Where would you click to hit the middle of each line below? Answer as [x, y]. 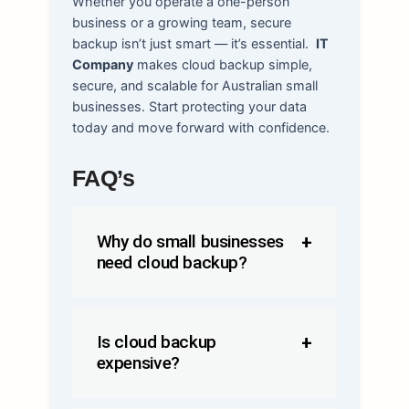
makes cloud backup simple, [222, 65]
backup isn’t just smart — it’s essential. [190, 44]
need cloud [140, 263]
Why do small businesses [190, 242]
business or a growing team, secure [181, 23]
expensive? [138, 363]
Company [102, 65]
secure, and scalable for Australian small [194, 86]
